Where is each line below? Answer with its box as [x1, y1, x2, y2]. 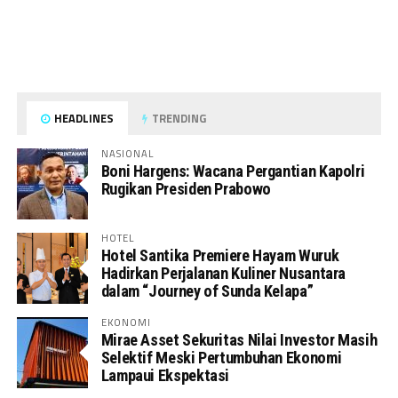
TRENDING [149, 108, 207, 127]
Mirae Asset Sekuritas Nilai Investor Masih [100, 330, 378, 349]
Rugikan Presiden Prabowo [100, 179, 271, 198]
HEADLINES [52, 108, 115, 127]
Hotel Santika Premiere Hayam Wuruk [100, 245, 339, 265]
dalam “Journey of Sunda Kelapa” [100, 281, 314, 300]
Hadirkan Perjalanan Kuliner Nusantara [100, 263, 346, 283]
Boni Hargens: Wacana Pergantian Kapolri [100, 161, 365, 180]
